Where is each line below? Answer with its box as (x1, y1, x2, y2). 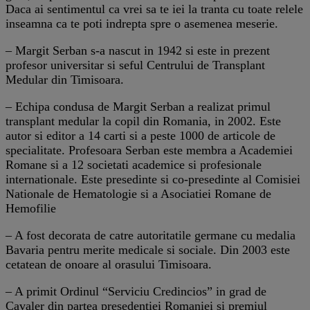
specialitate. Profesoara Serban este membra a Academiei (6, 143, 293, 157)
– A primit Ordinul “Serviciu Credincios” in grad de (6, 284, 266, 298)
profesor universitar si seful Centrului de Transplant (6, 57, 265, 72)
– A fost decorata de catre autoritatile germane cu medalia (6, 228, 295, 242)
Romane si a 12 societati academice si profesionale (6, 157, 262, 172)
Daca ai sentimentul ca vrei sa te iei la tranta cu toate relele (6, 1, 303, 16)
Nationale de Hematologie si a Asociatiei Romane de (6, 186, 271, 201)
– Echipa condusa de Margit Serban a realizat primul (6, 99, 271, 113)
